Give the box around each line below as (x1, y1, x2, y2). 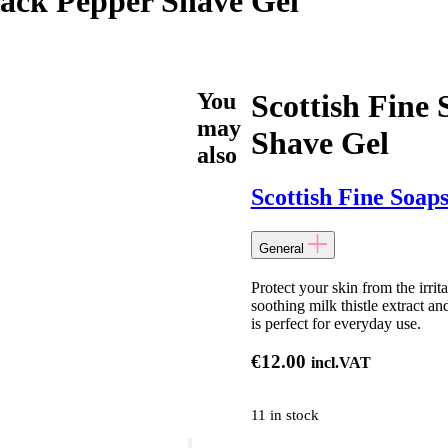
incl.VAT (310, 354, 371, 372)
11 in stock (250, 406, 319, 423)
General (258, 240, 304, 256)
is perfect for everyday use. (250, 314, 421, 332)
